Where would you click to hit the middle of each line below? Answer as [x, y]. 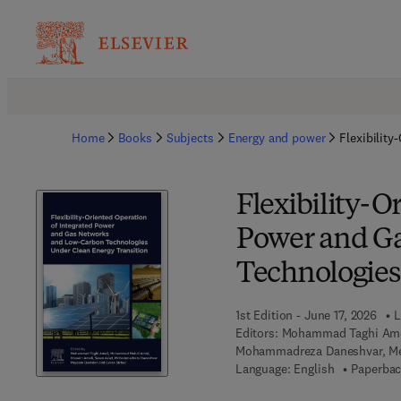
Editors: [256, 333]
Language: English [285, 369]
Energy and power [277, 138]
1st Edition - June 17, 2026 [306, 315]
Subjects [190, 138]
